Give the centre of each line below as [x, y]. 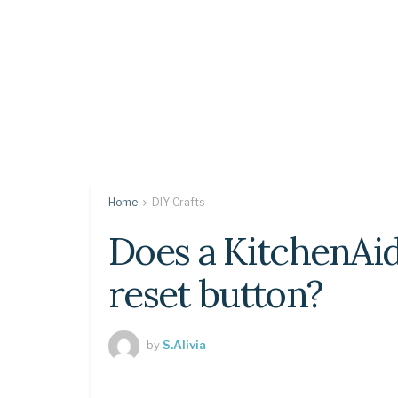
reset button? [216, 294]
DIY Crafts [178, 202]
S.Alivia [184, 344]
